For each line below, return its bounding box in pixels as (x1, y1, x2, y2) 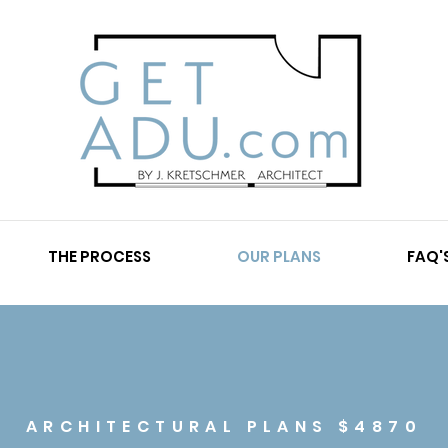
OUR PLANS (237, 246, 321, 267)
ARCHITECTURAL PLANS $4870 (26, 414, 422, 438)
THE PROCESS (48, 246, 151, 267)
